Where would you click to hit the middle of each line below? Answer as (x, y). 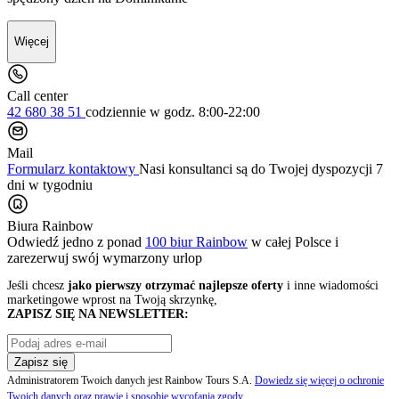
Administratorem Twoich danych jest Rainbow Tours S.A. (131, 380)
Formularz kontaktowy (73, 168)
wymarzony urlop (151, 257)
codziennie (116, 111)
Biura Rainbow (50, 225)
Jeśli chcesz (37, 285)
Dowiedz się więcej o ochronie (319, 380)
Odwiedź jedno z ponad (76, 241)
